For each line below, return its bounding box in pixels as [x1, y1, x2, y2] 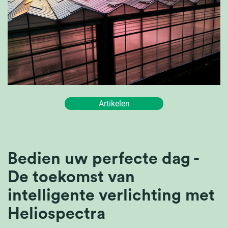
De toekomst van [8, 169, 135, 186]
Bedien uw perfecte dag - [8, 151, 198, 167]
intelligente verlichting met [8, 187, 215, 204]
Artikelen [98, 99, 130, 109]
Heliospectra [8, 206, 105, 222]
